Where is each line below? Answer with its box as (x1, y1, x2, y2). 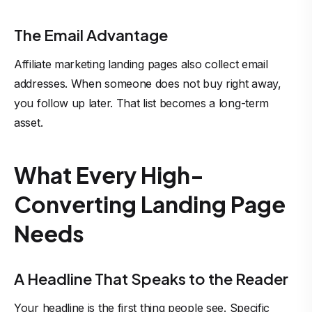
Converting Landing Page (14, 190, 286, 218)
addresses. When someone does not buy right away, (14, 77, 281, 91)
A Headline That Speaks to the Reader (14, 269, 288, 288)
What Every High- (14, 161, 204, 189)
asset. (14, 116, 43, 130)
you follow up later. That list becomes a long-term (14, 96, 270, 110)
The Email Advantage (14, 25, 168, 45)
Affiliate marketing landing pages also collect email (14, 57, 268, 71)
